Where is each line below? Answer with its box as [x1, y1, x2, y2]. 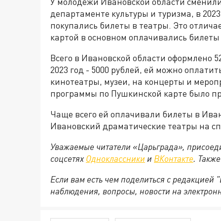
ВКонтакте [154, 153, 193, 164]
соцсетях [50, 153, 86, 164]
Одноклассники [86, 153, 145, 164]
